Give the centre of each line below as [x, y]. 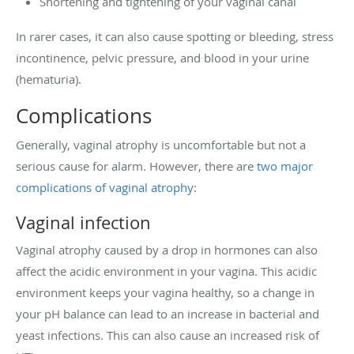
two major [285, 166]
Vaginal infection [83, 223]
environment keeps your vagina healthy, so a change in [165, 293]
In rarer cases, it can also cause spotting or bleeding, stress [175, 37]
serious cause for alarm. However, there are [136, 166]
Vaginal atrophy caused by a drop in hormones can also [167, 250]
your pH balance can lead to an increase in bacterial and [168, 314]
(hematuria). [49, 79]
